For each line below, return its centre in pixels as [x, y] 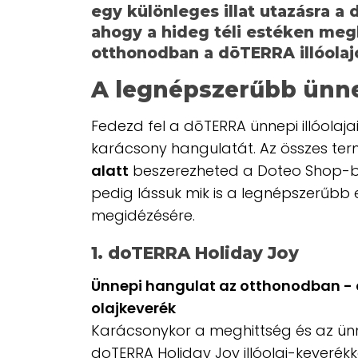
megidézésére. [143, 216]
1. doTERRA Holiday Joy [195, 253]
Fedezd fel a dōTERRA [171, 126]
